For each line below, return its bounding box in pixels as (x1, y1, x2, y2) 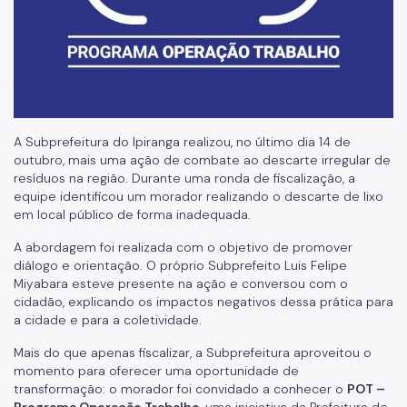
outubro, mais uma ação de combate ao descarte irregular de (14, 152, 391, 169)
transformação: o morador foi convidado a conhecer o (14, 381, 347, 398)
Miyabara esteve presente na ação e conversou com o (14, 275, 348, 293)
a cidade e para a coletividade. (14, 312, 202, 329)
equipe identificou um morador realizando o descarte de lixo (14, 188, 383, 205)
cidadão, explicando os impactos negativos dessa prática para (14, 293, 393, 311)
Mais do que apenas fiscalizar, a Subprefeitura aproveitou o (14, 344, 372, 362)
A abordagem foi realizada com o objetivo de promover (14, 239, 352, 256)
